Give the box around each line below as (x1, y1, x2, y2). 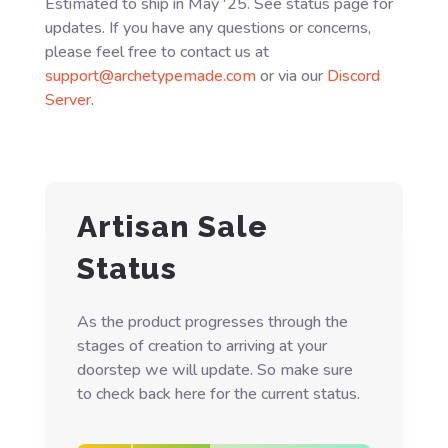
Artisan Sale (76, 209, 268, 245)
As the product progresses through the (76, 311, 348, 334)
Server (44, 89, 91, 112)
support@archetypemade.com (44, 65, 256, 88)
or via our (255, 65, 327, 88)
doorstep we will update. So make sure (76, 359, 353, 382)
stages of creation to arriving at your (76, 335, 327, 358)
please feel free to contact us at (44, 41, 269, 64)
